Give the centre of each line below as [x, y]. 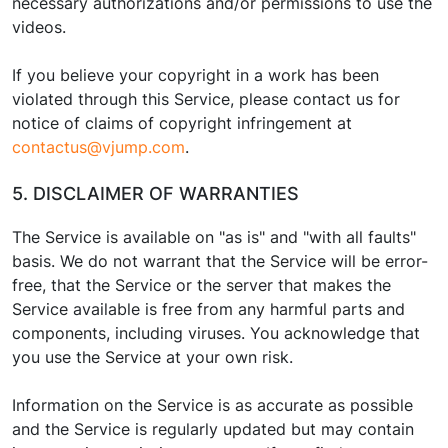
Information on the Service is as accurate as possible [212, 405]
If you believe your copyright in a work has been [195, 75]
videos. [39, 27]
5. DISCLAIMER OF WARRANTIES [155, 193]
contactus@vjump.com [98, 147]
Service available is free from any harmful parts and [208, 309]
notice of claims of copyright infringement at [182, 123]
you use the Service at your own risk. [152, 357]
